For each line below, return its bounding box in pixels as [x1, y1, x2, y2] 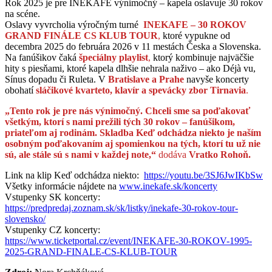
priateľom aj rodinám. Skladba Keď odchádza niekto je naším [5, 127, 261, 138]
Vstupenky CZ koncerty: [5, 224, 100, 235]
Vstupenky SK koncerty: [5, 191, 100, 202]
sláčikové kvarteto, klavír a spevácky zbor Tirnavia [36, 84, 246, 95]
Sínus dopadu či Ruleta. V [5, 73, 108, 84]
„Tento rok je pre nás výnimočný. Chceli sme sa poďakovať [5, 105, 250, 116]
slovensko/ [5, 213, 46, 224]
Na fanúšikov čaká [5, 52, 79, 63]
